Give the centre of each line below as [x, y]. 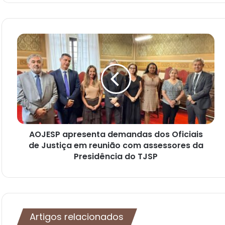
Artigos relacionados [77, 216]
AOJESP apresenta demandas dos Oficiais [116, 134]
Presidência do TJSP [116, 156]
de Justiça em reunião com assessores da [116, 145]
